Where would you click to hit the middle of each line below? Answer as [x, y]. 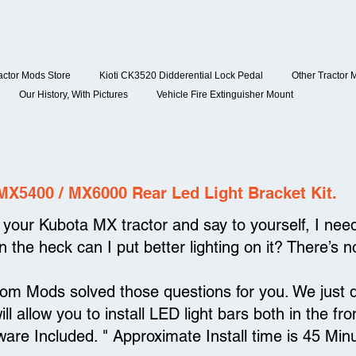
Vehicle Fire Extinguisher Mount [225, 95]
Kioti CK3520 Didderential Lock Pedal [181, 75]
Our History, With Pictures [74, 95]
